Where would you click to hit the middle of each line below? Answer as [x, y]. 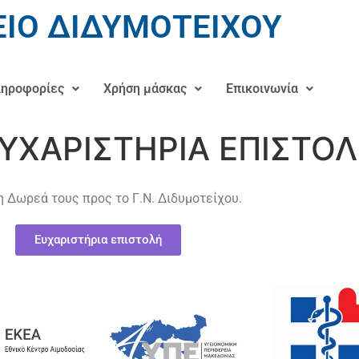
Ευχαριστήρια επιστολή [98, 240]
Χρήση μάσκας [145, 89]
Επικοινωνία [262, 89]
